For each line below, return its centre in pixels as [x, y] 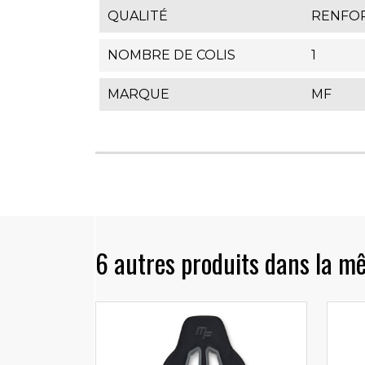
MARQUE [139, 94]
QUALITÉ [138, 16]
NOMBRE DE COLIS [172, 55]
